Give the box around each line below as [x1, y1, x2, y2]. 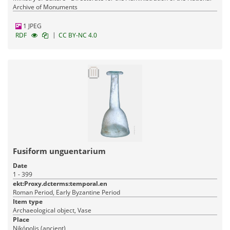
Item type [13, 197, 43, 206]
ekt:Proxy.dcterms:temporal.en [13, 179, 107, 188]
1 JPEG [22, 22, 42, 31]
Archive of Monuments [13, 3, 78, 12]
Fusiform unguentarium [13, 146, 106, 157]
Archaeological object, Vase [13, 206, 91, 215]
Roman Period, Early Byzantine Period [13, 188, 120, 197]
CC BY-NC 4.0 [59, 31, 97, 40]
